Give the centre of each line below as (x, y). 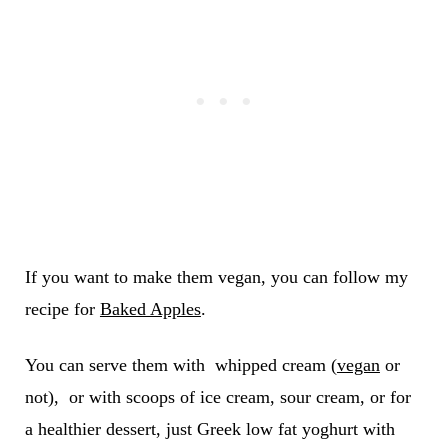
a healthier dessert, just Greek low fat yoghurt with (209, 428)
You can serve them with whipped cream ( (180, 364)
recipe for (62, 308)
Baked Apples (150, 308)
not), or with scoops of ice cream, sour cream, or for (217, 396)
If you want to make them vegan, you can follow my (216, 276)
